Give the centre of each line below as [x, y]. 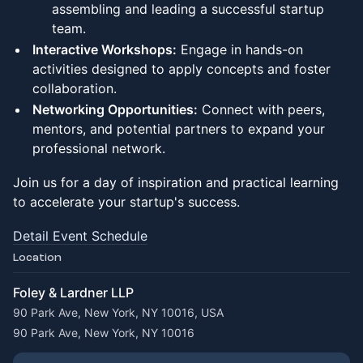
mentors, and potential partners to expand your [179, 129]
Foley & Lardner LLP [73, 293]
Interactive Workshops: [105, 49]
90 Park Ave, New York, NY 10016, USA [118, 312]
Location [37, 257]
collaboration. [75, 88]
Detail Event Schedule [80, 236]
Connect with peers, [261, 109]
